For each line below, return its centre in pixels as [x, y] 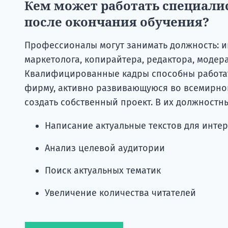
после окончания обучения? [117, 21]
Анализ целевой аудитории [105, 148]
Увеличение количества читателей [120, 193]
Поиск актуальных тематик [103, 170]
